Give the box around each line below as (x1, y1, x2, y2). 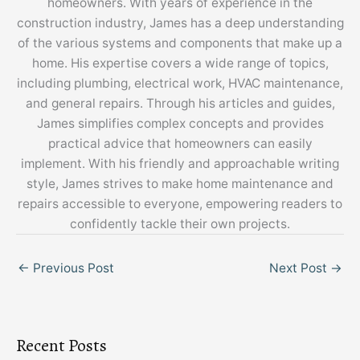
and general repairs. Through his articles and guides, (25, 95, 335, 111)
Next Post (269, 260, 330, 276)
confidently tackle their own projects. (70, 215, 290, 231)
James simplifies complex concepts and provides (36, 115, 324, 131)
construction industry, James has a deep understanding (16, 14, 344, 31)
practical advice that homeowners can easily (47, 135, 313, 151)
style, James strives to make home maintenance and (27, 175, 333, 191)
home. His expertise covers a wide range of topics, (31, 55, 329, 71)
